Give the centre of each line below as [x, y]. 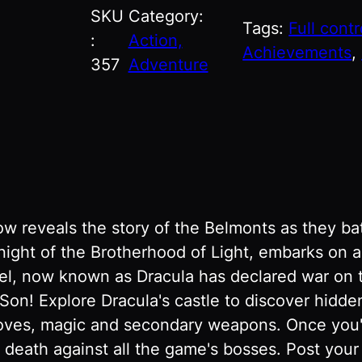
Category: [166, 17]
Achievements [297, 53]
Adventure [168, 65]
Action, [155, 41]
